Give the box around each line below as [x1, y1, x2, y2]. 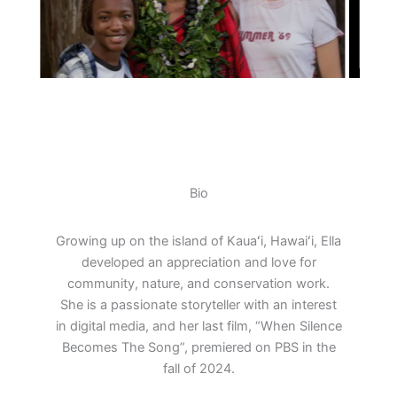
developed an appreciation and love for [81, 253, 316, 270]
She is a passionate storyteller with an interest [60, 296, 337, 313]
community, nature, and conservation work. [67, 275, 330, 292]
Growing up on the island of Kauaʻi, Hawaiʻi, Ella [56, 232, 341, 249]
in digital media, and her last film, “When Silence [55, 317, 342, 334]
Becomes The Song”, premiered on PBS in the [61, 339, 336, 355]
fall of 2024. [162, 360, 235, 377]
